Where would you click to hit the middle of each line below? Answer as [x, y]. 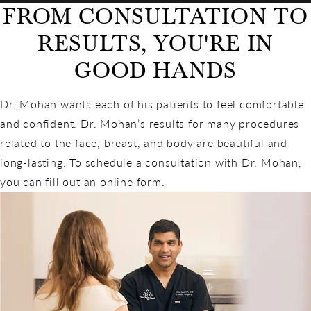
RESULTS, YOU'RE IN [155, 43]
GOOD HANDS [155, 70]
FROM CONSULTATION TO [155, 16]
